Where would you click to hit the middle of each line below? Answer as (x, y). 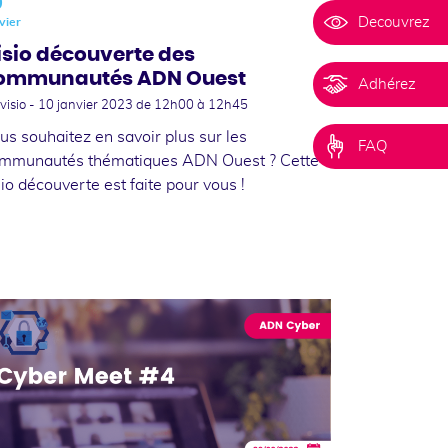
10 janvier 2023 (86, 105)
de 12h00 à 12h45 (191, 105)
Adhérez (387, 84)
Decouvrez (394, 22)
